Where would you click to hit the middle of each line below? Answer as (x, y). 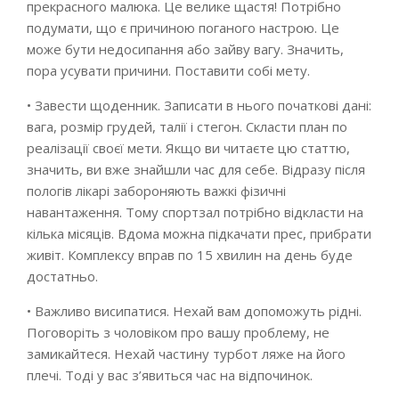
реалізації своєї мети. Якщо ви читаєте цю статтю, (188, 148)
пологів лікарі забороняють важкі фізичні (156, 191)
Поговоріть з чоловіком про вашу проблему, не (178, 332)
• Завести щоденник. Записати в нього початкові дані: (199, 105)
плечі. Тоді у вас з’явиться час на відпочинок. (170, 375)
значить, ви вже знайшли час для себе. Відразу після (196, 169)
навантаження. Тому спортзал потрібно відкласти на (195, 212)
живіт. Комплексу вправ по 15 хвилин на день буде (190, 255)
